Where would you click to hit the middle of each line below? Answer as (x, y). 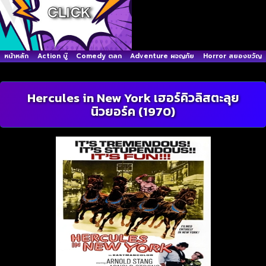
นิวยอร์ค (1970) (133, 112)
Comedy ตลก (99, 56)
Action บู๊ (52, 56)
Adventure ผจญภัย (162, 56)
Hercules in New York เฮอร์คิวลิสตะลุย (133, 98)
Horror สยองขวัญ (232, 56)
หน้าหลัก (17, 56)
